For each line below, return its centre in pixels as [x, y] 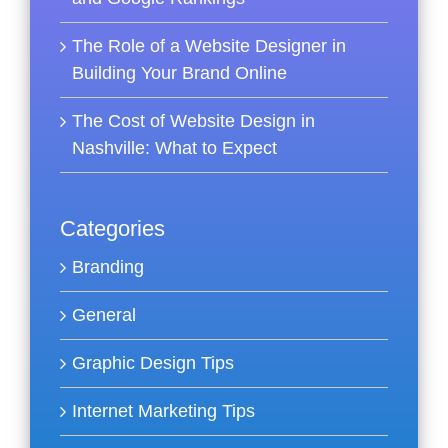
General [104, 315]
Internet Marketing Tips [163, 411]
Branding [108, 267]
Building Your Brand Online [179, 73]
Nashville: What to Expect [174, 148]
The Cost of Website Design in [193, 121]
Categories [112, 229]
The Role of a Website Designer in [209, 46]
